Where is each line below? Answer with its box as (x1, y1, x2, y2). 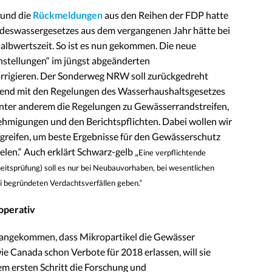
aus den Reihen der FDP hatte (103, 9, 228, 21)
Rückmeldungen (33, 9, 103, 21)
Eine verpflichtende (138, 148, 206, 158)
